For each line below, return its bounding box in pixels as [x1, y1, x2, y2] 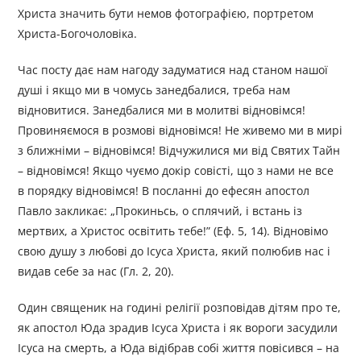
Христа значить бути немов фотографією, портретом [18, 6, 314, 22]
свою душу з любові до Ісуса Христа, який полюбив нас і [18, 243, 331, 259]
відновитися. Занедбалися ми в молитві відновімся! [18, 102, 306, 118]
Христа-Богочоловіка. [18, 26, 138, 42]
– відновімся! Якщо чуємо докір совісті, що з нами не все [18, 163, 334, 179]
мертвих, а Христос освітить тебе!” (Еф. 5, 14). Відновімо [18, 223, 329, 239]
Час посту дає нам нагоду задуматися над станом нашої [18, 62, 329, 78]
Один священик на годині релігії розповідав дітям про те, [18, 300, 342, 316]
